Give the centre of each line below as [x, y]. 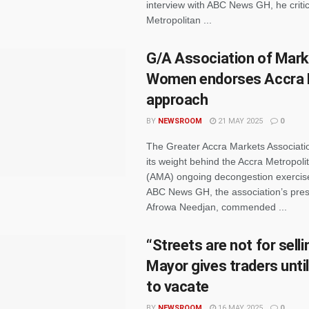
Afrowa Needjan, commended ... [217, 207]
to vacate [178, 287]
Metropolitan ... [179, 20]
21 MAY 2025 [239, 121]
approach [177, 100]
